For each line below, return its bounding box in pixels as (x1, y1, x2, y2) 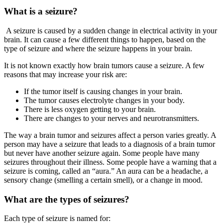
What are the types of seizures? (4, 194, 129, 205)
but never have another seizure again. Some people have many (4, 148, 200, 157)
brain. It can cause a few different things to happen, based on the (4, 35, 206, 44)
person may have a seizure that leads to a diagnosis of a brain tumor (4, 139, 215, 148)
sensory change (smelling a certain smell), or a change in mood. (4, 175, 203, 184)
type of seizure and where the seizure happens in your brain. (4, 44, 192, 53)
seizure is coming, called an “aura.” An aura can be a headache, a (4, 166, 208, 175)
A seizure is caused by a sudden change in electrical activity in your (4, 26, 217, 35)
